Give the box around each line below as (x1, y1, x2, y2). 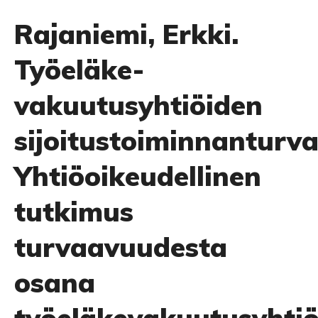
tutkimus (14, 194, 133, 229)
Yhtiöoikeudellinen (14, 159, 261, 193)
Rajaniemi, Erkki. (14, 17, 238, 51)
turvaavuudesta (14, 230, 227, 264)
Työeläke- (14, 53, 144, 87)
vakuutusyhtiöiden (14, 88, 263, 122)
